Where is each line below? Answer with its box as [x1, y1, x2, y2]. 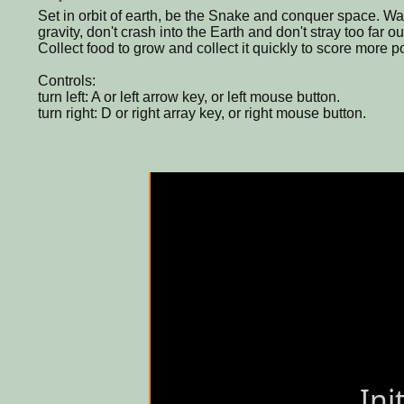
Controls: [38, 72, 96, 88]
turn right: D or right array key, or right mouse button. [38, 105, 366, 121]
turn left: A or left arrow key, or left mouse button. [38, 88, 340, 105]
